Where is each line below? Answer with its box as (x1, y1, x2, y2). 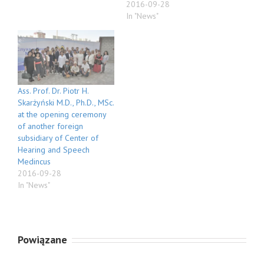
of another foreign (18, 121, 83, 132)
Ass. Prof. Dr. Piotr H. (18, 85, 88, 97)
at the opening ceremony (18, 109, 106, 120)
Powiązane (18, 233, 67, 247)
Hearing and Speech (18, 144, 90, 156)
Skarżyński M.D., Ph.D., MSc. (18, 97, 114, 108)
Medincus (18, 156, 51, 167)
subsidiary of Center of (18, 133, 98, 144)
